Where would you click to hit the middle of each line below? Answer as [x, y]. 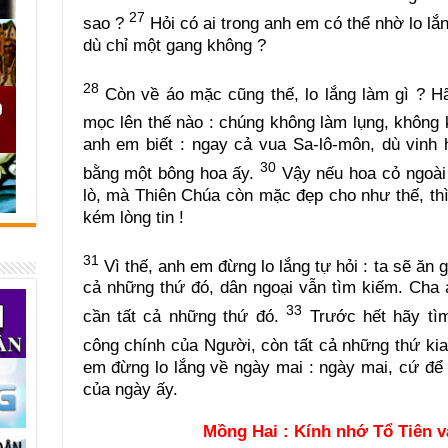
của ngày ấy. [130, 389]
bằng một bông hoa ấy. [171, 173]
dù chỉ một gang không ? [174, 45]
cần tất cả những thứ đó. [184, 316]
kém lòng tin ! [133, 217]
